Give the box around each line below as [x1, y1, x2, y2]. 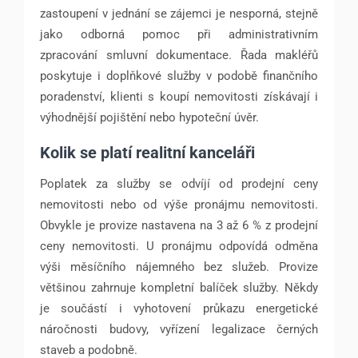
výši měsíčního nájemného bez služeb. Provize [40, 259, 318, 274]
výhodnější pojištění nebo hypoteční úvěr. [40, 109, 259, 125]
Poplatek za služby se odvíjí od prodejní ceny [40, 176, 318, 191]
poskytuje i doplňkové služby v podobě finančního [40, 68, 318, 83]
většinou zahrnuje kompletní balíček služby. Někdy [40, 280, 318, 295]
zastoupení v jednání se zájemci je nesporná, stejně [40, 6, 318, 21]
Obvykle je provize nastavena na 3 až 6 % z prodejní [40, 217, 318, 233]
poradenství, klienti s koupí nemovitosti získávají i [40, 89, 318, 104]
